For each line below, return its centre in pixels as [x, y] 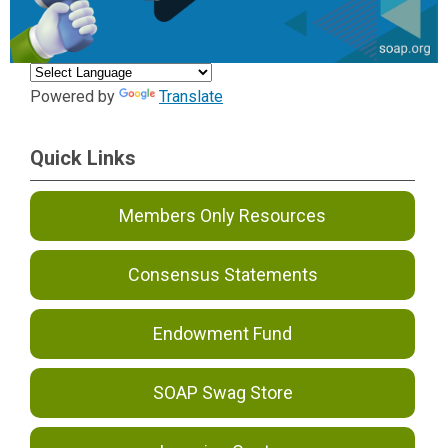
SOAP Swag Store [222, 392]
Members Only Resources [223, 215]
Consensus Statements [222, 274]
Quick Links [83, 157]
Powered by [74, 96]
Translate [191, 96]
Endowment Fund [223, 333]
